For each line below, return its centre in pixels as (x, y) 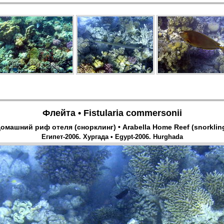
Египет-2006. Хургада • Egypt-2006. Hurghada (112, 137)
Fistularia (103, 113)
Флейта (59, 113)
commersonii (154, 113)
